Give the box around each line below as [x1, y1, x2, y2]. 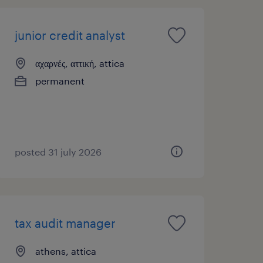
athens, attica [35, 245, 96, 257]
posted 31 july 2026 [14, 146, 102, 157]
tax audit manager [14, 215, 116, 230]
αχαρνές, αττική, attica [35, 57, 124, 69]
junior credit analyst [14, 28, 125, 42]
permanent [35, 75, 85, 86]
